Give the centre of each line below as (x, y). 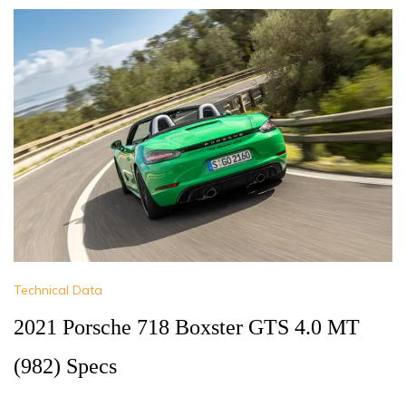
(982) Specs (65, 367)
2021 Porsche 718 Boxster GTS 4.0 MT (187, 328)
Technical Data (58, 290)
